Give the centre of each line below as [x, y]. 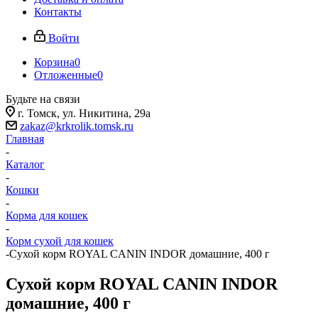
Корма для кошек [47, 215]
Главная [25, 139]
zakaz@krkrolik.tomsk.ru [77, 126]
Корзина [54, 62]
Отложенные [66, 75]
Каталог [25, 164]
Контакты [58, 12]
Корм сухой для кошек [60, 241]
